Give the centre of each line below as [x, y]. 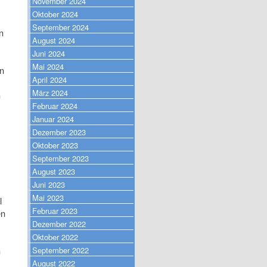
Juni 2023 [49, 184]
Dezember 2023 [59, 132]
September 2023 [60, 158]
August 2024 [54, 40]
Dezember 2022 [59, 223]
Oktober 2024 [55, 14]
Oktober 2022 [55, 237]
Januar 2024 [53, 119]
